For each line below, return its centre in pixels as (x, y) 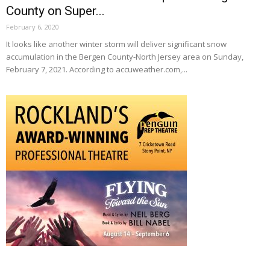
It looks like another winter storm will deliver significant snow (116, 44)
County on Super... (55, 11)
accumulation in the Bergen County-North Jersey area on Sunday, (125, 56)
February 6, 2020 (33, 27)
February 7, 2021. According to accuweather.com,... (97, 69)
